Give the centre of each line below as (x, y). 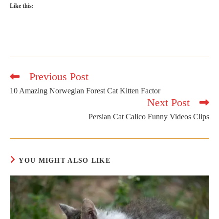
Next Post (168, 102)
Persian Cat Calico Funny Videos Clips (149, 117)
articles (19, 95)
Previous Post (59, 77)
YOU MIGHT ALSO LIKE (65, 161)
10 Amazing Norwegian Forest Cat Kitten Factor (85, 91)
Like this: (22, 6)
